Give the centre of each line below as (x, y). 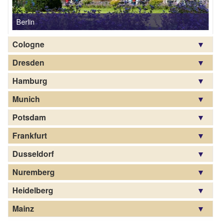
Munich (26, 99)
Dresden (28, 62)
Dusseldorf (33, 153)
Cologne (28, 44)
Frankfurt (30, 135)
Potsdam (29, 117)
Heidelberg (33, 190)
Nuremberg (34, 172)
